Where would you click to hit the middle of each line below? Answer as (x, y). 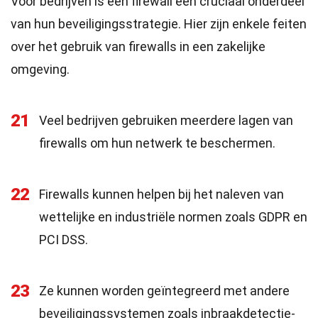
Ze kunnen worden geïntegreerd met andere (164, 291)
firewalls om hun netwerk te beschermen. (157, 143)
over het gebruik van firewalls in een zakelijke (138, 46)
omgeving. (40, 69)
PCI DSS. (64, 240)
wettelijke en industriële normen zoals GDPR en (173, 217)
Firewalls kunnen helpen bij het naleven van (161, 194)
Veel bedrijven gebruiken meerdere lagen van (166, 120)
